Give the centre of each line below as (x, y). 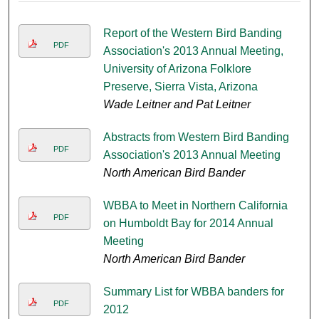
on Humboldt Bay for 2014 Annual (188, 224)
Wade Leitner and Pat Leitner (177, 105)
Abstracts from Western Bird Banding (196, 137)
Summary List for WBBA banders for (193, 292)
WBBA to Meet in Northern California (195, 206)
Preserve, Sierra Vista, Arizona (180, 87)
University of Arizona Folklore (177, 69)
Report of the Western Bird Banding (192, 33)
